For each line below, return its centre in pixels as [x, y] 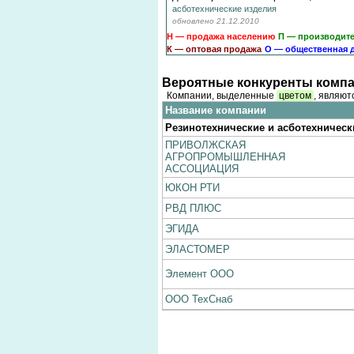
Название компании [216, 110]
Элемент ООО [200, 274]
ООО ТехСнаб [199, 299]
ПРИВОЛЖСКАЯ [205, 145]
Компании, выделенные [219, 96]
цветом [295, 96]
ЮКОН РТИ [192, 188]
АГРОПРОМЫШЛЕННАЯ [225, 157]
